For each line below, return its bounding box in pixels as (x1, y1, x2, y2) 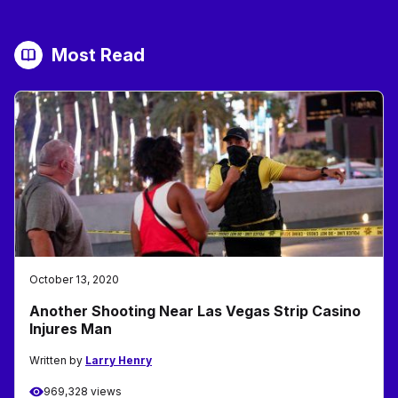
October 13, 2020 (29, 273, 119, 287)
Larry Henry (85, 354, 152, 368)
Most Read (52, 44, 145, 67)
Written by (29, 354, 85, 368)
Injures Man (29, 320, 112, 338)
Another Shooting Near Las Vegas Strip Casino (29, 302, 361, 321)
